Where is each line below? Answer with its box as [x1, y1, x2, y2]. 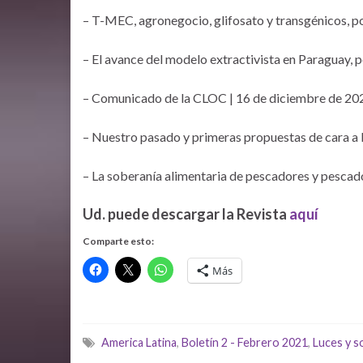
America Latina [101, 335, 177, 349]
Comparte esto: [83, 235, 154, 247]
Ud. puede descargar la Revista [83, 205, 289, 223]
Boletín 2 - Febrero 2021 [181, 335, 308, 349]
